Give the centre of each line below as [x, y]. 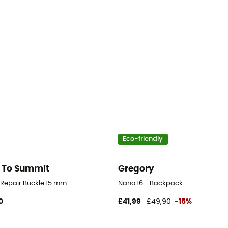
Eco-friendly [143, 139]
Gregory [136, 168]
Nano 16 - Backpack [150, 183]
